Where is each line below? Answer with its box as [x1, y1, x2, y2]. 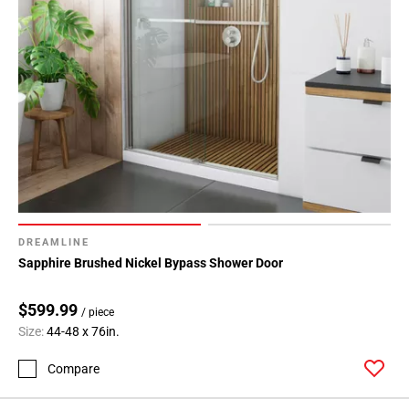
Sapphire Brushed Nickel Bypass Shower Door [18, 256, 283, 271]
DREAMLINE [18, 236, 89, 249]
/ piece [81, 306, 114, 320]
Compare [47, 361, 100, 376]
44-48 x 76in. [47, 324, 120, 340]
